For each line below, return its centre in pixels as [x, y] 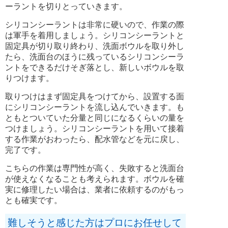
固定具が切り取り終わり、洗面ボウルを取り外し [95, 46]
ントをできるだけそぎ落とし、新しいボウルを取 [95, 67]
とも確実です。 [34, 200]
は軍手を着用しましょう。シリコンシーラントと [95, 35]
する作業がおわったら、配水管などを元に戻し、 [95, 139]
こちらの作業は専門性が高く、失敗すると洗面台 [95, 168]
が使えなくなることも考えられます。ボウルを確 [95, 179]
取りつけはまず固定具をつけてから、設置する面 [95, 96]
